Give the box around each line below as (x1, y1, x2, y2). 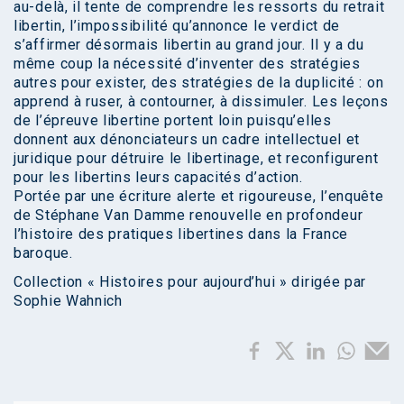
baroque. (14, 243, 73, 262)
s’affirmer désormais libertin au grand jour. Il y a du (14, 35, 364, 53)
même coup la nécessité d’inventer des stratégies (14, 54, 361, 72)
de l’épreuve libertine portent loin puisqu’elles (14, 111, 332, 129)
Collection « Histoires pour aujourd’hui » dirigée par (14, 272, 367, 290)
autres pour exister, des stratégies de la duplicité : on (14, 73, 384, 91)
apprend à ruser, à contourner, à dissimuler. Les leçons (14, 92, 389, 110)
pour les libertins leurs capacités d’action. (14, 168, 303, 186)
